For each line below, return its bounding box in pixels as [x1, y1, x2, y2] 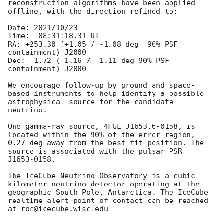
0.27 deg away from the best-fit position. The [8, 139, 204, 148]
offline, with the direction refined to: [8, 7, 178, 16]
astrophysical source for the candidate [8, 97, 173, 107]
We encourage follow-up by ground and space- [8, 81, 195, 90]
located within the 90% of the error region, [8, 130, 195, 139]
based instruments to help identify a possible [8, 89, 204, 98]
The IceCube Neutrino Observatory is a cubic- [8, 171, 200, 181]
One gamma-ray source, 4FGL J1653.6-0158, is [8, 122, 195, 131]
